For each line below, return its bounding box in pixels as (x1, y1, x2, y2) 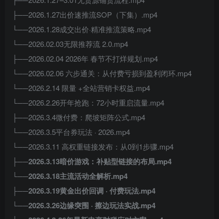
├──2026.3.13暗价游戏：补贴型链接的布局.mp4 (12, 156, 172, 167)
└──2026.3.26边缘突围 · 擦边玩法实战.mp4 (12, 200, 155, 211)
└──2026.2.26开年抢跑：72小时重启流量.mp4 (12, 97, 164, 108)
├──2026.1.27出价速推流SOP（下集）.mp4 (12, 9, 157, 20)
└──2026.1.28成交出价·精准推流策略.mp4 (12, 24, 151, 34)
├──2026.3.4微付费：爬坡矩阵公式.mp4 (12, 112, 145, 122)
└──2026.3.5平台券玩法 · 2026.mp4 (12, 127, 130, 137)
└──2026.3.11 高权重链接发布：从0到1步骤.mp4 (12, 141, 174, 152)
